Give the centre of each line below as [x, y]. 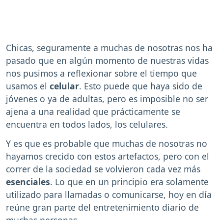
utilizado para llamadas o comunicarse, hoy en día [109, 194]
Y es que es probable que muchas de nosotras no [107, 143]
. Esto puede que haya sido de [141, 86]
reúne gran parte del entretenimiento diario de [102, 207]
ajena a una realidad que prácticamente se [93, 111]
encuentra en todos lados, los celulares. [87, 124]
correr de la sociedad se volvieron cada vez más [103, 169]
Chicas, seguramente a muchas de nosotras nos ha [109, 47]
